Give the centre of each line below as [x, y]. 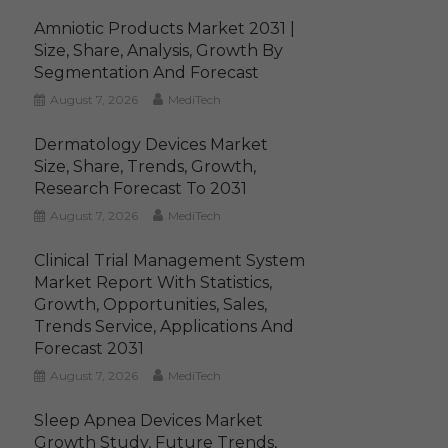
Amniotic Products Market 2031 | [165, 28]
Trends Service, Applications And [164, 326]
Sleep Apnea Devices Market [149, 420]
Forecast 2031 [89, 348]
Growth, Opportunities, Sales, [151, 304]
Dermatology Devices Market [151, 144]
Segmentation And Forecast [147, 72]
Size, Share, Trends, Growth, [145, 166]
